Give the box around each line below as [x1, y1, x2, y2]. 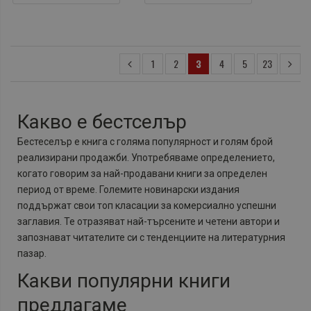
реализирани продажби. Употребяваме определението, [17, 152, 275, 164]
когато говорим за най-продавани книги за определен [17, 168, 267, 180]
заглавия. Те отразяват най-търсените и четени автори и [17, 216, 280, 228]
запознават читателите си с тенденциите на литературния [17, 232, 285, 244]
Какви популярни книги [17, 269, 230, 293]
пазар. [17, 248, 47, 260]
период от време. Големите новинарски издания [17, 184, 239, 196]
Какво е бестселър [17, 110, 187, 134]
